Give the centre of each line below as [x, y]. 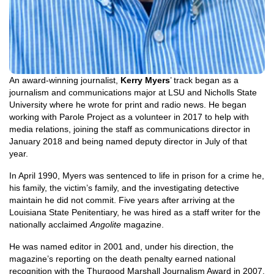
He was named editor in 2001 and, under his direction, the [121, 247]
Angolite [106, 225]
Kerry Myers [145, 80]
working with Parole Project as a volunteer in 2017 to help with [129, 117]
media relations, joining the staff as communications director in [130, 129]
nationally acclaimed [50, 225]
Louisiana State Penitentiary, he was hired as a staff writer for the [135, 213]
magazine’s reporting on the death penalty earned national [122, 259]
